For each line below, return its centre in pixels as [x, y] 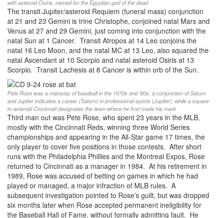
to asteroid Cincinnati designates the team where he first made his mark [92, 109]
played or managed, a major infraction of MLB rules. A [91, 186]
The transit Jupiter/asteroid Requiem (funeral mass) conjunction [105, 11]
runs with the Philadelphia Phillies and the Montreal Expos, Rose [106, 156]
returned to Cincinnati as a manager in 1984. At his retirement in [107, 166]
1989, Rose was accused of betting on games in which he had [103, 176]
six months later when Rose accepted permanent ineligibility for [104, 205]
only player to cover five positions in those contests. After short [104, 147]
